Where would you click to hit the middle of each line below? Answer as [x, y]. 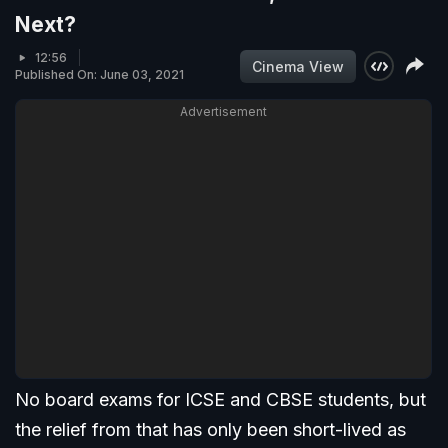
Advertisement [223, 112]
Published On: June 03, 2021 [99, 75]
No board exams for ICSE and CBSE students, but [220, 400]
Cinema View [298, 66]
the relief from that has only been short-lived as [210, 430]
